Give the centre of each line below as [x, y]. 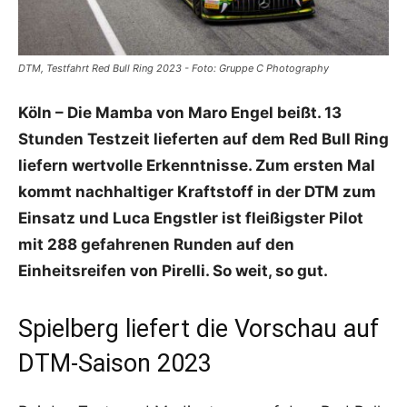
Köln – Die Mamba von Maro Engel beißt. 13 [180, 112]
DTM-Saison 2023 [115, 363]
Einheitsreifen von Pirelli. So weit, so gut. [173, 270]
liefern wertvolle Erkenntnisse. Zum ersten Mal [197, 165]
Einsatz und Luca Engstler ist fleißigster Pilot [191, 218]
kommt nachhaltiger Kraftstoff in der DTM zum [197, 191]
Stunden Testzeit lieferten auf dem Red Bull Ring [203, 139]
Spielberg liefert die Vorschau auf [199, 328]
